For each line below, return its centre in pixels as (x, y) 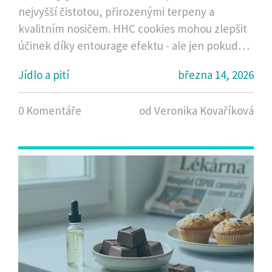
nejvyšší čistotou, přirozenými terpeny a (116, 12)
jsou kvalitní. (49, 63)
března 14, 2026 (216, 75)
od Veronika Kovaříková (196, 111)
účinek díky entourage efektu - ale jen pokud (128, 46)
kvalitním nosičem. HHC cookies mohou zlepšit (133, 29)
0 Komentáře (50, 111)
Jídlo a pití (44, 75)
